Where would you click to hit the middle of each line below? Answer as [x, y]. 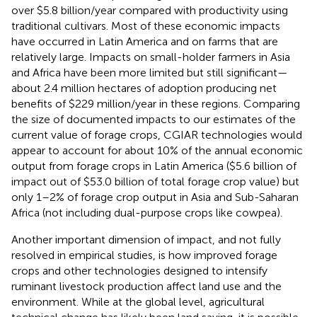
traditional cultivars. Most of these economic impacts [146, 25]
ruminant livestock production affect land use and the [146, 286]
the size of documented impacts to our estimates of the [154, 119]
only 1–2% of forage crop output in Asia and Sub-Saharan [155, 197]
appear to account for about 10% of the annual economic [157, 150]
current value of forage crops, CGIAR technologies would [157, 134]
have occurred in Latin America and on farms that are [145, 41]
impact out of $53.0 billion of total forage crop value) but [155, 181]
